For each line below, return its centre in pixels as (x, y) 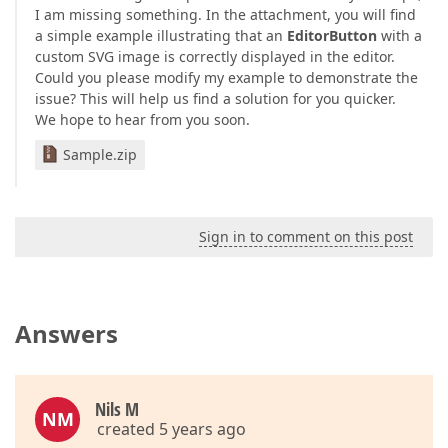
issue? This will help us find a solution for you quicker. (215, 98)
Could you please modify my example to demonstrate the (226, 77)
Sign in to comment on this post (306, 236)
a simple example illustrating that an (161, 35)
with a (399, 35)
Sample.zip (100, 154)
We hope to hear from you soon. (142, 119)
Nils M (117, 409)
